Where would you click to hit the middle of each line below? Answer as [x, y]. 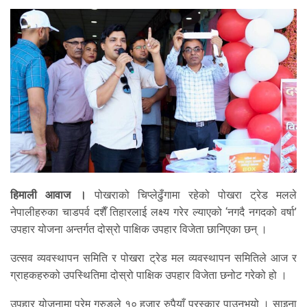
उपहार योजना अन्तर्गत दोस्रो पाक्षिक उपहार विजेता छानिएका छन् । [139, 230]
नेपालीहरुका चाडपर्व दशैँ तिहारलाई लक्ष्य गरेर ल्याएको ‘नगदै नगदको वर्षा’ [153, 212]
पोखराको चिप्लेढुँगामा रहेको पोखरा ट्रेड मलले [192, 195]
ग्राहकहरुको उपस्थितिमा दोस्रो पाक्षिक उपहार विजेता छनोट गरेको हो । [149, 275]
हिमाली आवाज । [48, 195]
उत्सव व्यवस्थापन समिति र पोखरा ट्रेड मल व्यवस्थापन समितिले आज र [153, 258]
